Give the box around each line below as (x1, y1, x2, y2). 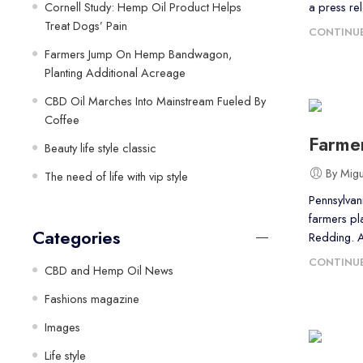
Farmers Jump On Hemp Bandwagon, (45, 45, 232, 62)
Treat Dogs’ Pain (45, 16, 127, 34)
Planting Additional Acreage (45, 63, 186, 81)
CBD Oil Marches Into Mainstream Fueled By (45, 92, 266, 109)
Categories (32, 224, 120, 250)
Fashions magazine (45, 289, 139, 307)
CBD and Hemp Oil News (45, 261, 173, 279)
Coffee (45, 110, 79, 128)
